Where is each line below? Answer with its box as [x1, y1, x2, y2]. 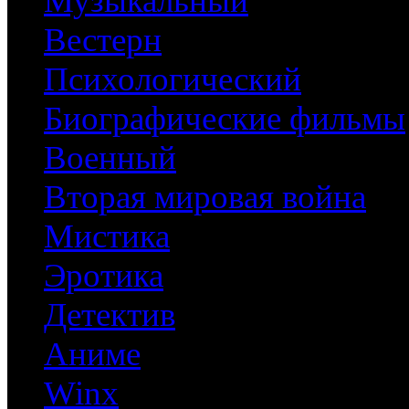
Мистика [44, 217, 170, 256]
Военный [44, 139, 176, 177]
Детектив [44, 296, 175, 334]
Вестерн [44, 21, 162, 59]
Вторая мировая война [44, 178, 366, 216]
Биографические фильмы [44, 100, 405, 138]
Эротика [44, 257, 163, 295]
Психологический [44, 60, 301, 99]
